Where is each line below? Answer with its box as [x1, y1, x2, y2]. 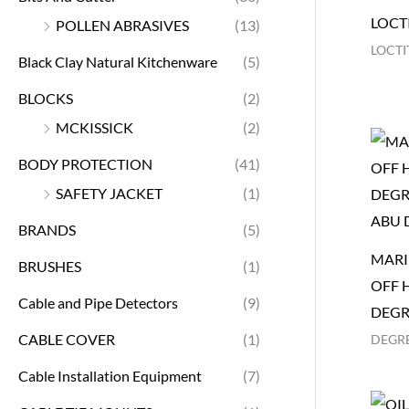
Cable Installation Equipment [18, 366, 202, 384]
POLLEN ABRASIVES [56, 16, 189, 34]
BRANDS [18, 220, 76, 238]
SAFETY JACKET [56, 184, 163, 202]
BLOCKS [18, 89, 73, 107]
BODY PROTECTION [18, 154, 152, 173]
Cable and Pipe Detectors [18, 293, 178, 311]
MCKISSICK [56, 118, 133, 136]
